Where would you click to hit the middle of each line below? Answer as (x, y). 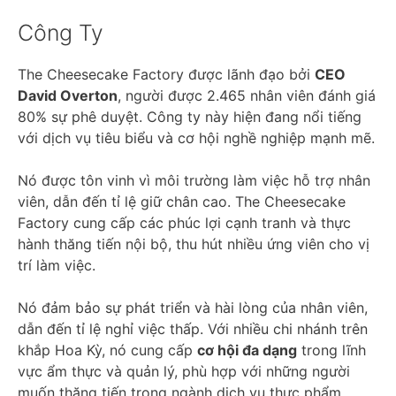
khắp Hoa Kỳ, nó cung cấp (107, 350)
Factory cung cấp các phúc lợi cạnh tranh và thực (184, 222)
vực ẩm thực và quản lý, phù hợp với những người (184, 371)
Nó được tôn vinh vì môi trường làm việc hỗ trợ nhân (194, 180)
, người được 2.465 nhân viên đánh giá (247, 95)
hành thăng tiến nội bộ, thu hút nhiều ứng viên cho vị (194, 244)
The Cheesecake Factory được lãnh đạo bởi (166, 74)
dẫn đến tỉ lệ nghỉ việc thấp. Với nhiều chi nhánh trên (193, 328)
